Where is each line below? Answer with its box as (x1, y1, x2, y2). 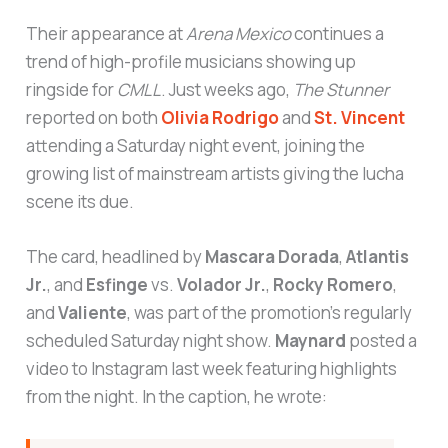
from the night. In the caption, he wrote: (26, 384, 328, 408)
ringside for (26, 77, 118, 101)
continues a (291, 21, 385, 45)
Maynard (275, 328, 347, 352)
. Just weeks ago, (161, 77, 294, 101)
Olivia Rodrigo (161, 105, 280, 129)
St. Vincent (314, 105, 406, 129)
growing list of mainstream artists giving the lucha (26, 161, 405, 185)
